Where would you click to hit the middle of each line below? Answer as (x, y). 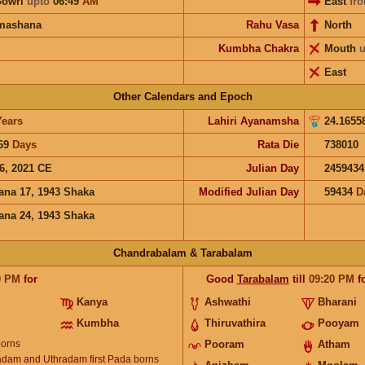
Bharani (338, 301)
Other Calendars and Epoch (182, 96)
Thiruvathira (235, 323)
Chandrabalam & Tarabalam (182, 253)
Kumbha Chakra (258, 48)
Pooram (224, 344)
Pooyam (339, 323)
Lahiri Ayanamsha (253, 121)
